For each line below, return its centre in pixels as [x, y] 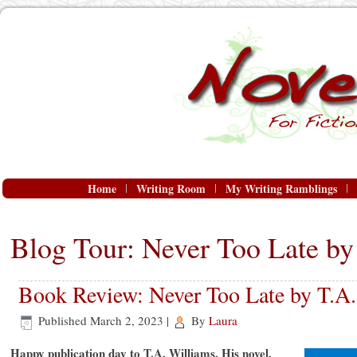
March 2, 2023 [127, 320]
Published [63, 320]
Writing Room [171, 188]
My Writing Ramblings [281, 188]
